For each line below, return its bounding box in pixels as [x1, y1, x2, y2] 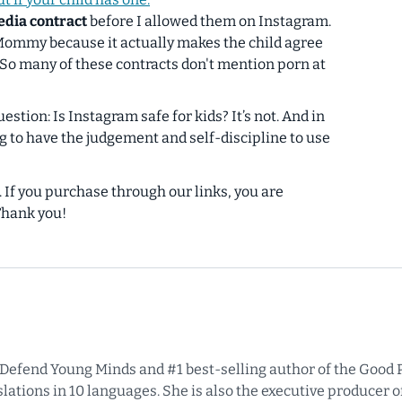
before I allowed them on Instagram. [87, 12, 331, 30]
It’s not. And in [232, 107, 325, 125]
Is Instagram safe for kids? [50, 107, 232, 125]
